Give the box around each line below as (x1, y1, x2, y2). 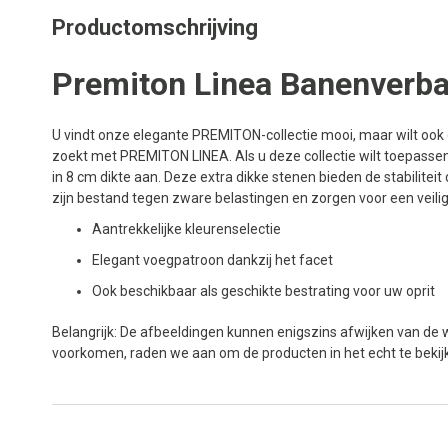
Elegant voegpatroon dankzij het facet (92, 251, 333, 268)
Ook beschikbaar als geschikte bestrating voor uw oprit (92, 282, 435, 299)
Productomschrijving (52, 14, 258, 40)
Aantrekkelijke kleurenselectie (92, 220, 281, 237)
